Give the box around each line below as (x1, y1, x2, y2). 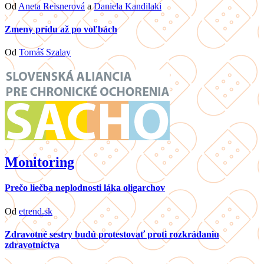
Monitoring (5, 154, 74, 170)
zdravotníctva (5, 240, 60, 250)
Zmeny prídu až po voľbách (5, 24, 117, 35)
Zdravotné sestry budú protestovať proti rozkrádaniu (5, 229, 219, 240)
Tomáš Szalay (19, 47, 71, 58)
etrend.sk (19, 206, 52, 216)
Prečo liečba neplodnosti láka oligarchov (5, 183, 165, 193)
